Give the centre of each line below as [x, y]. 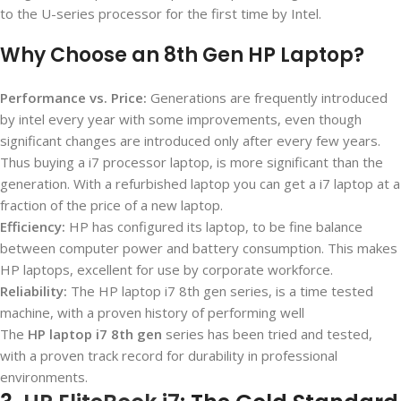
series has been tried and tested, [267, 334]
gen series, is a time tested [286, 291]
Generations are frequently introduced [267, 98]
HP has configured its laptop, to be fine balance [214, 227]
